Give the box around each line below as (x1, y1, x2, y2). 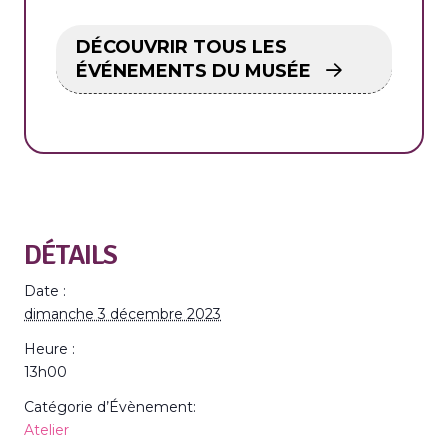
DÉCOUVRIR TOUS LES (76, 36, 287, 58)
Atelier (24, 421, 69, 439)
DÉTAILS (24, 238, 117, 272)
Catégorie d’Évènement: (24, 398, 196, 416)
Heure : (24, 340, 75, 358)
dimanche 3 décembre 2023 (24, 305, 221, 323)
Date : (24, 282, 66, 300)
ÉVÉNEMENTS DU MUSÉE (76, 60, 316, 82)
